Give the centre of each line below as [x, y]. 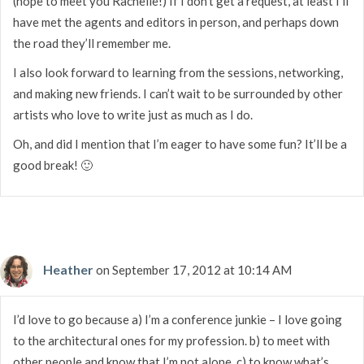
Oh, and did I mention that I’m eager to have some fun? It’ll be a [180, 143]
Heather [68, 269]
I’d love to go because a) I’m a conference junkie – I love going [178, 319]
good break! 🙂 [53, 165]
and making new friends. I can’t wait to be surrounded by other [178, 93]
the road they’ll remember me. [92, 43]
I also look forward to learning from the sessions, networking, [178, 72]
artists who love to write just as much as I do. [133, 114]
